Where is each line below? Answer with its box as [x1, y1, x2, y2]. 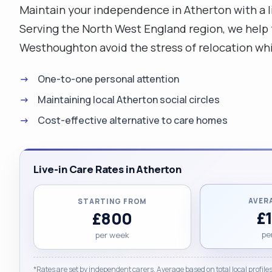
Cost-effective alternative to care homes [38, 114, 228, 127]
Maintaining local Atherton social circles [38, 93, 220, 106]
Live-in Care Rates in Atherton [33, 162, 182, 176]
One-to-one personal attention [38, 72, 179, 86]
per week [95, 229, 129, 240]
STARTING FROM [78, 197, 147, 206]
